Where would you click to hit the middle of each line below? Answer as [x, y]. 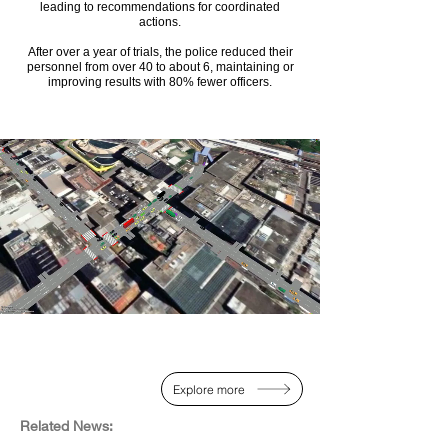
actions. [160, 22]
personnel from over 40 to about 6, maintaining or [160, 67]
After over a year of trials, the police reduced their [160, 52]
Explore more [208, 389]
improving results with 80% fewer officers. [160, 82]
